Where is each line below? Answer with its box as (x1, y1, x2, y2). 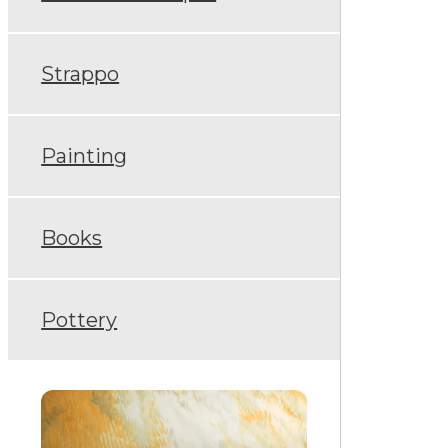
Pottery (41, 307, 118, 332)
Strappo (41, 61, 120, 86)
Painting (41, 143, 128, 168)
